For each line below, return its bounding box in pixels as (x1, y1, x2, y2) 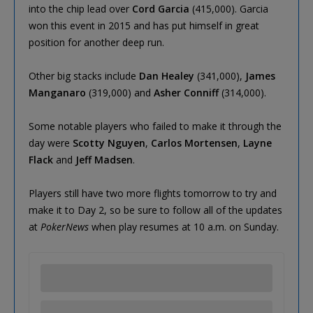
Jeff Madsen (75, 152, 133, 166)
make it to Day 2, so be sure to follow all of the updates (29, 203, 282, 217)
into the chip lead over (29, 1, 132, 15)
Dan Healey (139, 68, 194, 82)
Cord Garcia (132, 1, 189, 15)
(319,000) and (86, 85, 154, 99)
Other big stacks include (29, 68, 139, 82)
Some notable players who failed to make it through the (29, 119, 282, 133)
